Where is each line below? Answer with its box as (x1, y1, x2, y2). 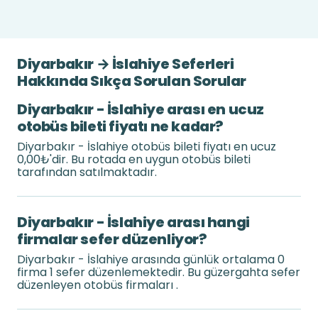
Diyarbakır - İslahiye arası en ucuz (17, 99, 265, 119)
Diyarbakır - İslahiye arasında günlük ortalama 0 (17, 251, 285, 268)
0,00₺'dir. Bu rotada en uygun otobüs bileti (17, 151, 251, 168)
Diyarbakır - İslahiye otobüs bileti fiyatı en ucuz (17, 138, 276, 155)
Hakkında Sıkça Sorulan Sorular (17, 71, 247, 91)
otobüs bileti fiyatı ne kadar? (17, 116, 224, 136)
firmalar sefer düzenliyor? (17, 229, 207, 249)
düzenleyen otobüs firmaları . (17, 277, 178, 293)
